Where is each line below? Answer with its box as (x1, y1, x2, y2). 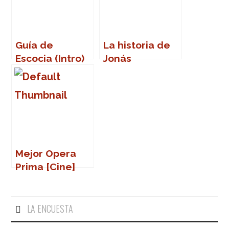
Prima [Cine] (15, 161, 76, 173)
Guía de (15, 39, 54, 51)
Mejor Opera (15, 148, 77, 159)
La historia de (103, 39, 171, 51)
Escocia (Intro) (15, 53, 85, 64)
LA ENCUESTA (27, 202, 73, 216)
